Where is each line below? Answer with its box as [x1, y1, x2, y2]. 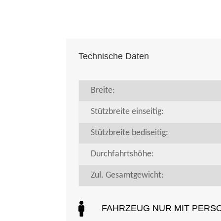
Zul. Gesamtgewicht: [91, 170, 164, 180]
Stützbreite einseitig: [91, 107, 164, 116]
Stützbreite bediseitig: [91, 128, 169, 138]
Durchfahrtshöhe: [91, 149, 154, 159]
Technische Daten [78, 51, 149, 61]
